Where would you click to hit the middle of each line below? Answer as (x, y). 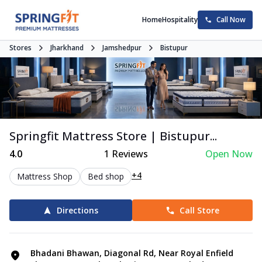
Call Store (199, 211)
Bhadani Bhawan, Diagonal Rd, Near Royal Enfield (132, 253)
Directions (78, 211)
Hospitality (180, 20)
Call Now (231, 20)
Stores (20, 48)
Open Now (229, 154)
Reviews (128, 154)
